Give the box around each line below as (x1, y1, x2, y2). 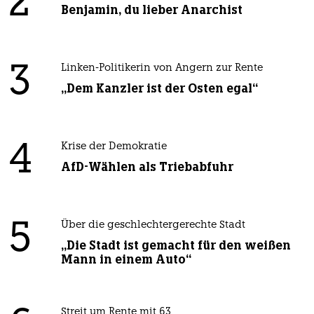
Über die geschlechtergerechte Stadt (60, 220, 245, 231)
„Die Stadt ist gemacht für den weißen (60, 238, 291, 254)
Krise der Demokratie (60, 142, 167, 153)
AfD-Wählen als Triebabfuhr (60, 159, 233, 175)
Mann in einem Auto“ (60, 252, 191, 268)
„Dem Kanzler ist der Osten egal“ (60, 81, 258, 97)
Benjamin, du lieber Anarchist (60, 2, 243, 18)
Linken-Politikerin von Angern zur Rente (60, 63, 263, 74)
